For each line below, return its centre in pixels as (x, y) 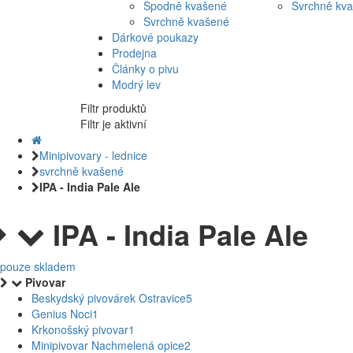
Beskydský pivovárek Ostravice (109, 298)
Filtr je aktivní (113, 124)
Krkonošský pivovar (80, 330)
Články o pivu (145, 69)
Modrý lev (136, 85)
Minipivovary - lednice (93, 156)
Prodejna (134, 53)
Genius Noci (62, 314)
